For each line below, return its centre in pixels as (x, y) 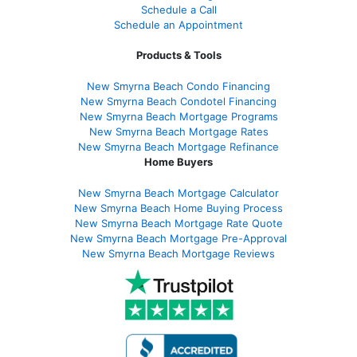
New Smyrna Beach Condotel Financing (178, 101)
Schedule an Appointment (178, 24)
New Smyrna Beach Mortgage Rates (178, 131)
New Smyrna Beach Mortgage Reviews (178, 253)
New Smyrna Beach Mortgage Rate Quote (178, 223)
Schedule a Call (178, 9)
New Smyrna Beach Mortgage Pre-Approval (178, 238)
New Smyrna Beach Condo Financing (178, 86)
